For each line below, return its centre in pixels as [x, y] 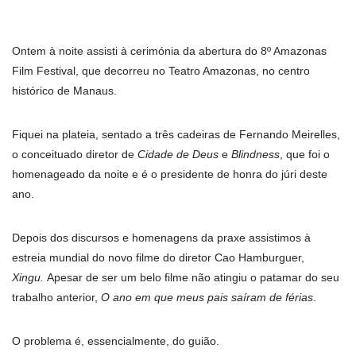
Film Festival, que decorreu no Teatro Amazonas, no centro [161, 71]
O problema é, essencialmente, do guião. [116, 341]
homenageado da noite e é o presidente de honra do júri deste [170, 174]
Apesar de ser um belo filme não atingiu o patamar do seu [192, 278]
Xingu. [28, 278]
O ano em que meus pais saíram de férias [207, 298]
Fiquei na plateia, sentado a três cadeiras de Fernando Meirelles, [176, 135]
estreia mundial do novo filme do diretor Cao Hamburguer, [158, 258]
